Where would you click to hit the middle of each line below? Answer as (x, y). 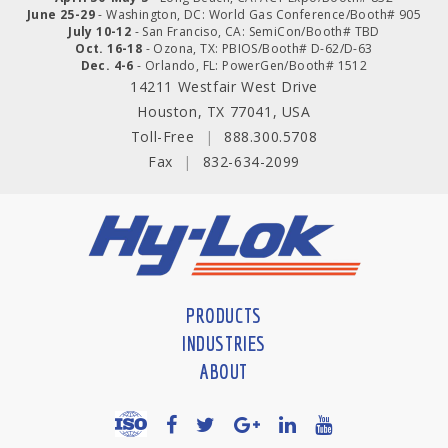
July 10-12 (100, 32)
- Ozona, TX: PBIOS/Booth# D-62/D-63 (257, 49)
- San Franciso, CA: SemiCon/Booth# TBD (255, 32)
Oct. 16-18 (109, 49)
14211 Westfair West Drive (224, 87)
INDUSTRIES (224, 344)
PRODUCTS (224, 316)
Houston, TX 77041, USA (224, 112)
